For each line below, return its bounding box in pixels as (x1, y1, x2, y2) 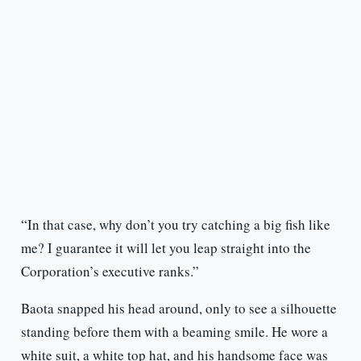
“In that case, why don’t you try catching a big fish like (20, 215, 330, 234)
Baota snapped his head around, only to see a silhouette (20, 299, 337, 318)
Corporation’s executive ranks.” (20, 262, 199, 281)
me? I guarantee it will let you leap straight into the (20, 239, 311, 258)
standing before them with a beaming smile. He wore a (20, 322, 328, 342)
